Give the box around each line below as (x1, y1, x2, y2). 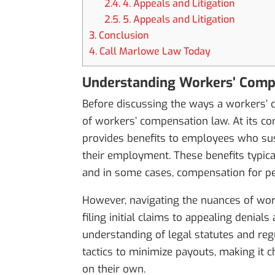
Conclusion (96, 29, 150, 42)
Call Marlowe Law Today (97, 45, 211, 58)
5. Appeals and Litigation (120, 13, 235, 26)
